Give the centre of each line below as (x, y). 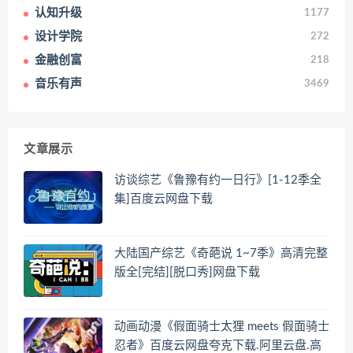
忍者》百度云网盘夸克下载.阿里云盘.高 (218, 345)
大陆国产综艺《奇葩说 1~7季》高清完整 (221, 254)
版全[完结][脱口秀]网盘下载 (187, 273)
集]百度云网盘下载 (163, 199)
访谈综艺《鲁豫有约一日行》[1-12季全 (218, 180)
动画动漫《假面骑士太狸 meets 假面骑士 (222, 326)
